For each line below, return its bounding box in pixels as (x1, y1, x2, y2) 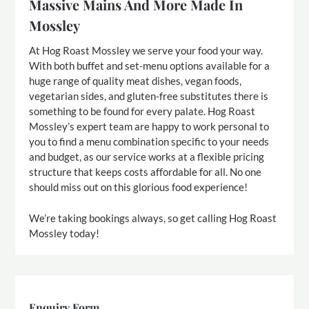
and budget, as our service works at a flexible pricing (29, 150, 265, 163)
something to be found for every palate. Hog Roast (29, 105, 256, 118)
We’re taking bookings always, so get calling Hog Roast (29, 211, 277, 224)
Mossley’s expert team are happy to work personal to (29, 120, 270, 133)
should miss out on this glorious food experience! (29, 181, 248, 194)
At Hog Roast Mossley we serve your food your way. (29, 44, 263, 57)
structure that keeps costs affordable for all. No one (29, 166, 262, 179)
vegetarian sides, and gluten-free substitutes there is (29, 90, 269, 103)
